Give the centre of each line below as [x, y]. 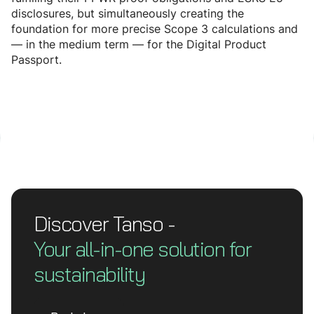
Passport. [36, 60]
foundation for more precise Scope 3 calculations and [155, 29]
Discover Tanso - [104, 224]
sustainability [89, 274]
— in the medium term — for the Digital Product [139, 45]
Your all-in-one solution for [142, 249]
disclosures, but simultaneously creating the [128, 14]
